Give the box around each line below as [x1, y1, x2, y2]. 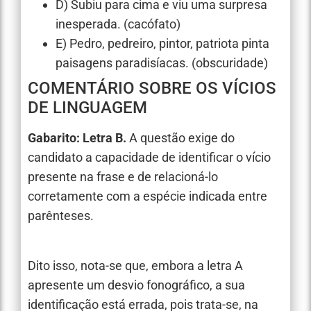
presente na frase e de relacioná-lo [28, 169, 218, 184]
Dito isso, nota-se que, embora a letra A [28, 258, 243, 274]
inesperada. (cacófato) [56, 16, 180, 31]
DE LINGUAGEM [28, 97, 147, 117]
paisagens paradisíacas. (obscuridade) [56, 55, 268, 70]
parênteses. [28, 208, 94, 223]
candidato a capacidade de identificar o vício [28, 149, 271, 165]
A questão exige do [129, 130, 235, 145]
